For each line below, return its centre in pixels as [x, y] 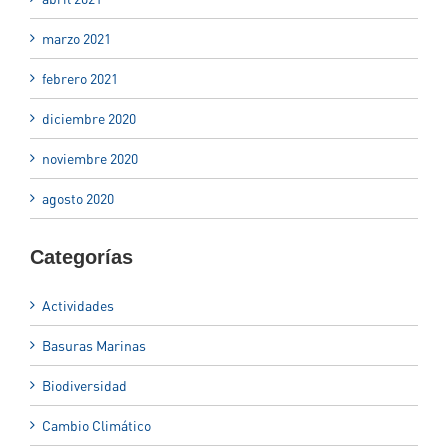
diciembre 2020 [89, 118]
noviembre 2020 [90, 158]
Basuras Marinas [94, 346]
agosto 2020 [78, 198]
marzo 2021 [76, 38]
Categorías [81, 257]
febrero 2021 [80, 78]
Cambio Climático [96, 426]
